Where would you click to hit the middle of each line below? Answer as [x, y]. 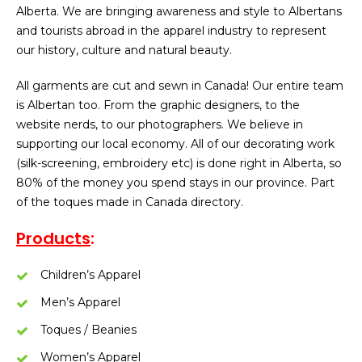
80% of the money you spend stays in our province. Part [175, 183]
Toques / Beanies [88, 330]
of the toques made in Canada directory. [130, 202]
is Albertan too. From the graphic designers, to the [158, 105]
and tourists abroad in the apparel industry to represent [171, 31]
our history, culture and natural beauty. [124, 50]
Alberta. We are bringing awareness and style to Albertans [179, 11]
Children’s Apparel [90, 275]
